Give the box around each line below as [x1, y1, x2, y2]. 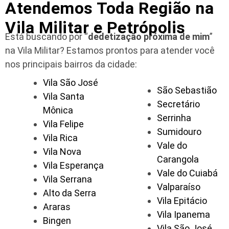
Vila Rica [43, 132, 78, 144]
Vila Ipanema [157, 209, 210, 220]
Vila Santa [43, 91, 84, 102]
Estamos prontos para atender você [66, 45, 215, 56]
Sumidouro [157, 126, 201, 138]
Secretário [157, 99, 200, 110]
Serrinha [157, 112, 191, 124]
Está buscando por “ [5, 31, 88, 42]
